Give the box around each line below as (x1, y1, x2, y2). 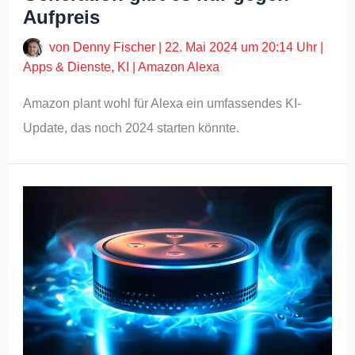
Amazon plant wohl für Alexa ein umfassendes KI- (23, 97, 302, 111)
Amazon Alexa (138, 60, 220, 74)
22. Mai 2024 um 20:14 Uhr (165, 40, 318, 54)
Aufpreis (23, 6, 101, 28)
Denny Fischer (73, 40, 159, 54)
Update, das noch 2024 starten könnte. (23, 121, 240, 136)
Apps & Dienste (23, 60, 112, 74)
